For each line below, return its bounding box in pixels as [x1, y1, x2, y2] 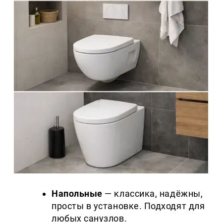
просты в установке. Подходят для [52, 201, 205, 212]
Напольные [52, 188, 103, 199]
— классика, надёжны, [102, 188, 203, 199]
